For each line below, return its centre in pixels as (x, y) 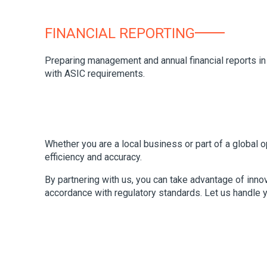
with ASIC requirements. (95, 73)
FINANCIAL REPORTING (120, 34)
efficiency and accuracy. (93, 157)
